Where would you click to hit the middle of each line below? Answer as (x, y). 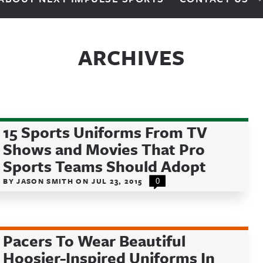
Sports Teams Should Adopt (105, 166)
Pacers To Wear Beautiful (95, 241)
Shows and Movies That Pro (104, 149)
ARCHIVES (131, 57)
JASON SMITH (46, 181)
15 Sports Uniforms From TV (105, 132)
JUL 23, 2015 (117, 181)
